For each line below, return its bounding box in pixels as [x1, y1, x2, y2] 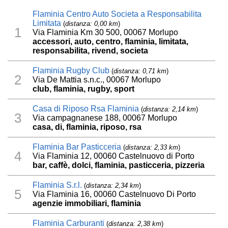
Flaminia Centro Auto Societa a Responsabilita [33, 10, 202, 19]
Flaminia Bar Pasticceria [33, 142, 122, 152]
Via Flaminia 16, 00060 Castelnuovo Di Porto [33, 190, 196, 199]
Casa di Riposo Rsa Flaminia [33, 104, 139, 113]
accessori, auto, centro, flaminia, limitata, [33, 37, 189, 46]
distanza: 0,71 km [113, 67, 167, 75]
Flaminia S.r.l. [33, 181, 82, 190]
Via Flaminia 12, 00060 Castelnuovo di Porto [33, 152, 195, 161]
